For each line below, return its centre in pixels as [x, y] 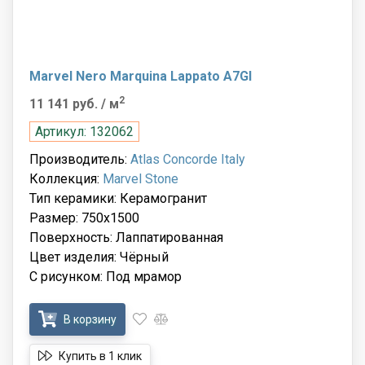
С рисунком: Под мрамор [106, 276]
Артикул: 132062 [84, 131]
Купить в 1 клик [99, 356]
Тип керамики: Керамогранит [118, 198]
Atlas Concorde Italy [188, 159]
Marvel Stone [141, 178]
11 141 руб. [65, 103]
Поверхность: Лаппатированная [126, 237]
